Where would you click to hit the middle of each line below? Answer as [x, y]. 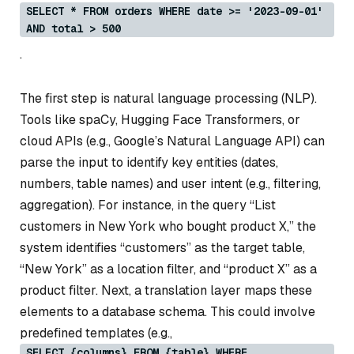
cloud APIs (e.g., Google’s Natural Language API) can [172, 141]
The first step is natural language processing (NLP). [168, 98]
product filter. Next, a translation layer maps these [166, 290]
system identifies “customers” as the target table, [162, 247]
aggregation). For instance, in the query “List [148, 205]
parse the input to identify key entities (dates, [149, 162]
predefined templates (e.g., [96, 333]
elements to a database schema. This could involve [168, 311]
